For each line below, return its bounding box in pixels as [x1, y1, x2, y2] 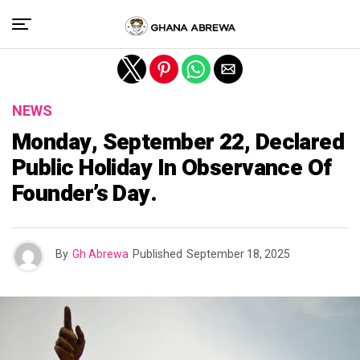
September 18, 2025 [186, 247, 290, 260]
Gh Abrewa [72, 247, 129, 260]
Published [133, 247, 182, 260]
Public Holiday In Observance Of [12, 152, 332, 185]
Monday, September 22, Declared [12, 126, 345, 159]
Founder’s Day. [12, 178, 157, 211]
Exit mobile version [121, 10, 239, 27]
